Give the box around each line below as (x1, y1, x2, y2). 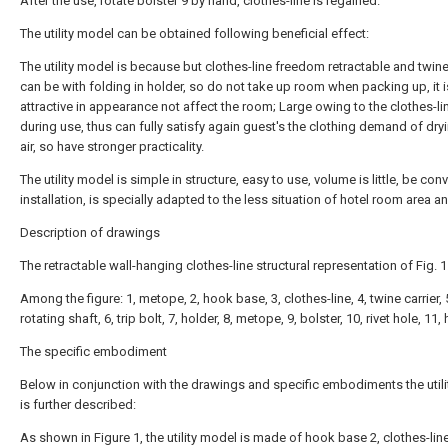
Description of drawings (20, 225, 160, 241)
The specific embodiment (20, 344, 167, 360)
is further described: (20, 397, 136, 413)
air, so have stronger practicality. (20, 139, 204, 155)
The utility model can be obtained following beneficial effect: (20, 26, 369, 42)
